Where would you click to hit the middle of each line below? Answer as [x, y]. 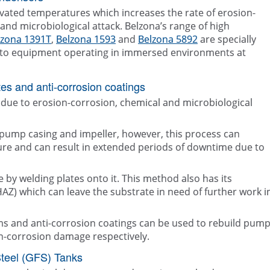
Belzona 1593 [86, 39]
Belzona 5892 [168, 39]
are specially [227, 39]
